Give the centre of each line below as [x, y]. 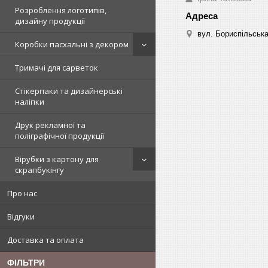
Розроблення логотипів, [61, 10]
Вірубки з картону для [57, 159]
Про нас [22, 193]
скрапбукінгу [39, 170]
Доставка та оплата [45, 240]
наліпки [30, 102]
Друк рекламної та [50, 125]
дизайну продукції [50, 21]
